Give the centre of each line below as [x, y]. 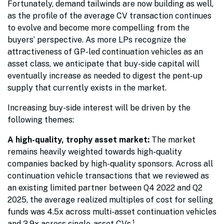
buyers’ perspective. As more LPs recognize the [97, 39]
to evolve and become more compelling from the [98, 27]
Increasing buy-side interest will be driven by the [99, 107]
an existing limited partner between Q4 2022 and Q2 [105, 187]
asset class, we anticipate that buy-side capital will [103, 63]
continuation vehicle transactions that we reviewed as [108, 175]
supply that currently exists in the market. [91, 87]
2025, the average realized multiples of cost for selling [110, 199]
